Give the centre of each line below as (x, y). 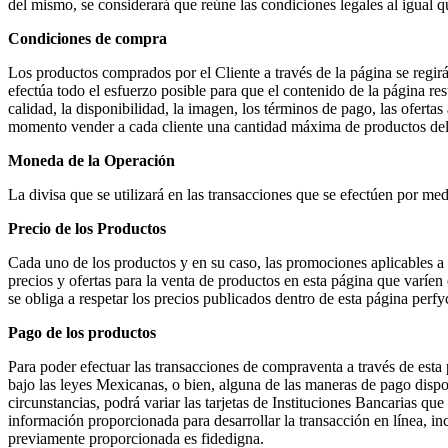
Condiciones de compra (87, 38)
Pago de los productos (82, 332)
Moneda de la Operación (91, 160)
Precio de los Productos (87, 228)
